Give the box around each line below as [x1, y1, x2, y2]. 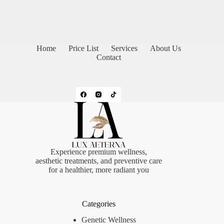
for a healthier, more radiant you [48, 165, 149, 174]
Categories [81, 199, 115, 208]
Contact [96, 52, 121, 61]
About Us [149, 43, 181, 52]
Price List [68, 43, 98, 52]
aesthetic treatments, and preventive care [35, 156, 162, 165]
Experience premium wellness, [50, 147, 147, 156]
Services [110, 43, 137, 52]
